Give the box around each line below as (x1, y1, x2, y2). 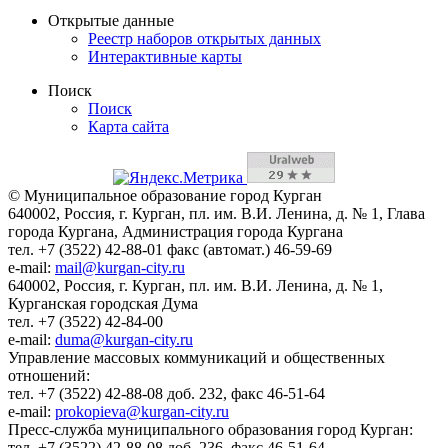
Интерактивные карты (88, 47, 242, 65)
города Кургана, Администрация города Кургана (8, 222, 347, 240)
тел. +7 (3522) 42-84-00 (8, 312, 167, 330)
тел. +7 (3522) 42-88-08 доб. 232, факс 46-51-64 (8, 384, 329, 402)
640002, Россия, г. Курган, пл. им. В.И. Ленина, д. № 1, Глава (8, 204, 425, 222)
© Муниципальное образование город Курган (8, 186, 322, 204)
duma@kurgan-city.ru (55, 330, 193, 348)
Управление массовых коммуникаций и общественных (8, 348, 385, 366)
